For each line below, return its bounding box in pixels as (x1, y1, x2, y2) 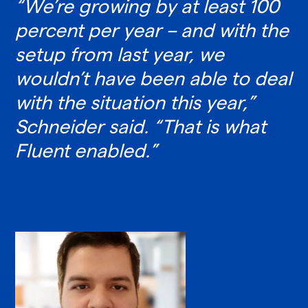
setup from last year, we (15, 43, 225, 65)
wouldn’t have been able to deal (15, 67, 292, 89)
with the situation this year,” (15, 91, 256, 113)
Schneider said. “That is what (15, 115, 267, 137)
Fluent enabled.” (15, 140, 158, 161)
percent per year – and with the (15, 19, 289, 41)
